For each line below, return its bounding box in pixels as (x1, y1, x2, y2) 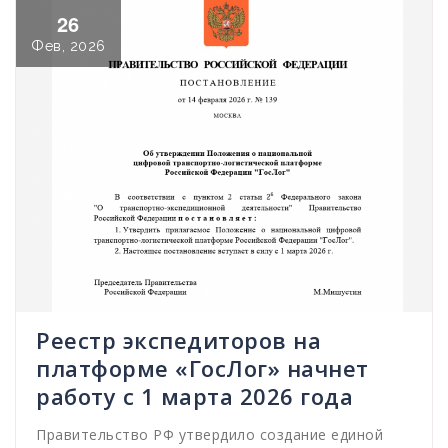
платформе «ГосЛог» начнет (36, 352, 369, 383)
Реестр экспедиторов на (36, 324, 321, 355)
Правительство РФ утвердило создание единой (36, 424, 383, 444)
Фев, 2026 (31, 38, 106, 55)
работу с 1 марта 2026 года (36, 380, 353, 411)
